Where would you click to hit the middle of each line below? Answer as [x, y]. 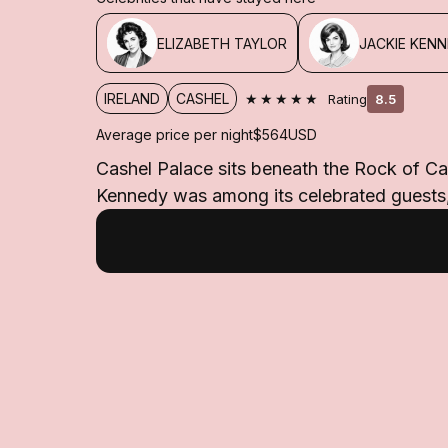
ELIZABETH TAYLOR [222, 43]
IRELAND [132, 98]
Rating [347, 98]
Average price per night [174, 134]
